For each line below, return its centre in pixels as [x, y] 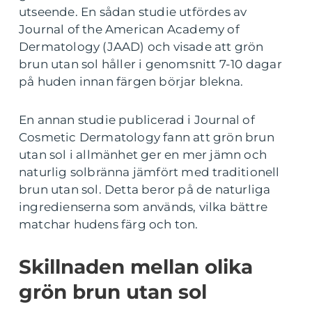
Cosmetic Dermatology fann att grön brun [147, 138]
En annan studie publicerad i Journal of [137, 120]
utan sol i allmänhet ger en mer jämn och [143, 155]
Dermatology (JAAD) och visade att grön [141, 47]
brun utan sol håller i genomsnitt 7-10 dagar [150, 64]
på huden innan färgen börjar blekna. [131, 82]
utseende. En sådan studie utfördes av [133, 12]
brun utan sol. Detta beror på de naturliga [145, 190]
